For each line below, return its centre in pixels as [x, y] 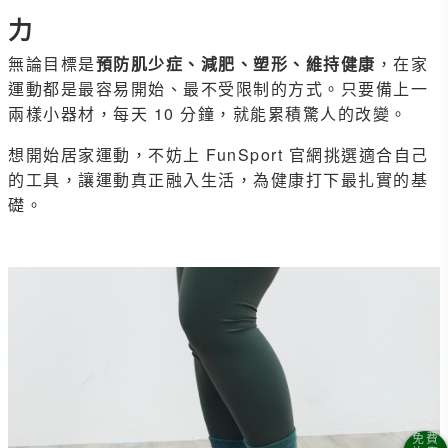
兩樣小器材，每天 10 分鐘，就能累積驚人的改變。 [208, 113]
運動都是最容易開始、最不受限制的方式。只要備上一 [218, 88]
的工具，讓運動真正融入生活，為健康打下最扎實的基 [218, 179]
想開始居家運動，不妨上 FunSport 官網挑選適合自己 [218, 154]
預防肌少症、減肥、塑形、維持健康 [235, 63]
